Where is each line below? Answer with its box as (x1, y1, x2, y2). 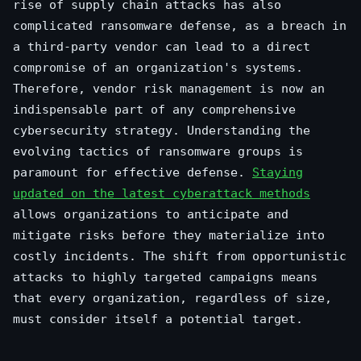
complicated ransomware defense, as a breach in (13, 19, 346, 34)
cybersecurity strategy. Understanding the (13, 123, 310, 139)
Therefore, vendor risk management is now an (13, 81, 325, 97)
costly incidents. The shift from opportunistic (13, 249, 346, 264)
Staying (252, 165, 303, 180)
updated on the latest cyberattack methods (13, 186, 310, 201)
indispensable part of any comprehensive (13, 102, 296, 118)
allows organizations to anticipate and (13, 207, 288, 222)
